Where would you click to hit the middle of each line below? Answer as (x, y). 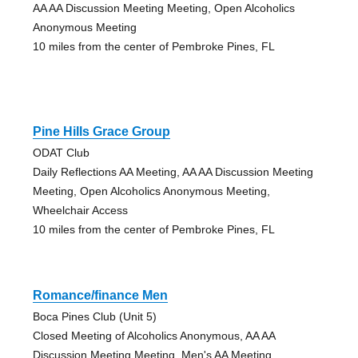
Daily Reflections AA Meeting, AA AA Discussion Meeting (173, 172)
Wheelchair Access (80, 211)
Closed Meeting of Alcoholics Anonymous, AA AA (153, 336)
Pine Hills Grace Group (101, 132)
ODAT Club (61, 153)
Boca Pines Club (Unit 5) (94, 317)
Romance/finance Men (100, 296)
